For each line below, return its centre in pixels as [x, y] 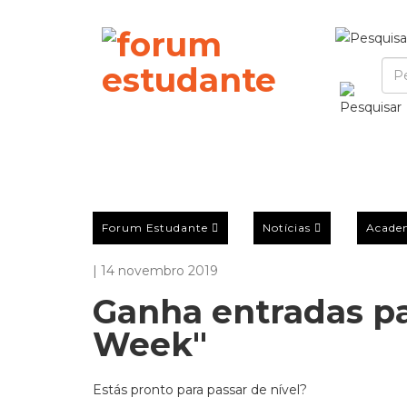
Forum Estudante [155, 227]
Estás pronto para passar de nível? [200, 390]
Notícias [287, 227]
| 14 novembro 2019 [155, 271]
